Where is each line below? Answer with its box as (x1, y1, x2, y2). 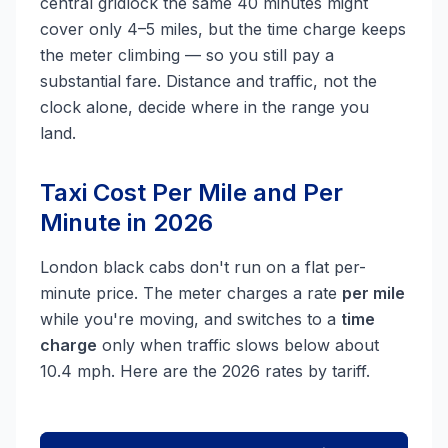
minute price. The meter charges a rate (40, 283, 342, 303)
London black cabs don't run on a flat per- (40, 257, 366, 277)
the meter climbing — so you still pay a (40, 45, 334, 65)
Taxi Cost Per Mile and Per (40, 178, 343, 207)
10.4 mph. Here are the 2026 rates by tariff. (40, 361, 370, 381)
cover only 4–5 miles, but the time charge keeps (40, 19, 406, 39)
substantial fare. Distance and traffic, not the (40, 71, 377, 91)
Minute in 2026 (40, 208, 213, 237)
